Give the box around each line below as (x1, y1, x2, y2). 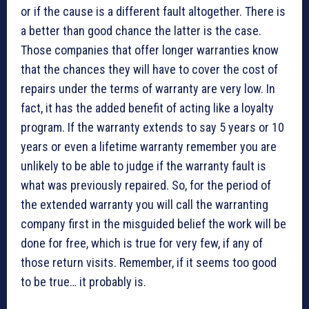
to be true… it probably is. (21, 275, 146, 290)
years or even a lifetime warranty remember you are (21, 139, 277, 154)
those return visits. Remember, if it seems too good (21, 255, 277, 270)
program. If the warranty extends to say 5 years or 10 (21, 120, 284, 135)
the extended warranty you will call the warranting (21, 197, 268, 212)
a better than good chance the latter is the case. (21, 23, 261, 39)
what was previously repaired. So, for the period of (21, 178, 271, 193)
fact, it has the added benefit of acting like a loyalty (21, 101, 274, 116)
